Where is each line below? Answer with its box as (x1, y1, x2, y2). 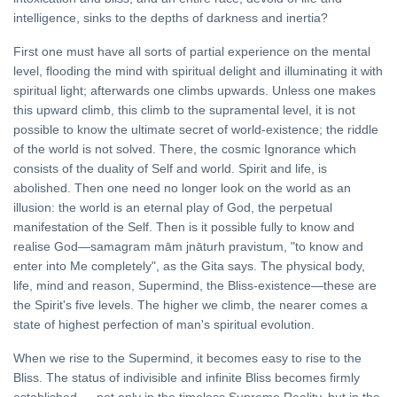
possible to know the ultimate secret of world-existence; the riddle (13, 122, 378, 137)
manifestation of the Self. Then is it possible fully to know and (13, 220, 354, 235)
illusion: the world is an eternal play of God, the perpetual (13, 200, 332, 215)
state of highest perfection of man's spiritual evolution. (13, 317, 315, 332)
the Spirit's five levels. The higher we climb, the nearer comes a (13, 298, 368, 313)
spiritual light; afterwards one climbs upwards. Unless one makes (13, 83, 376, 98)
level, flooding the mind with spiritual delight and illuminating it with (13, 64, 383, 79)
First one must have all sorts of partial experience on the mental (13, 44, 370, 59)
